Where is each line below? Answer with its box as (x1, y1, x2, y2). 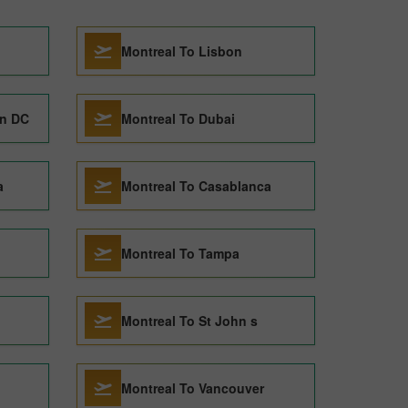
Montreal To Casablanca (120, 177, 271, 195)
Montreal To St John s (120, 311, 258, 330)
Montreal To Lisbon (120, 42, 242, 60)
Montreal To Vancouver (120, 379, 264, 397)
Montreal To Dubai (120, 109, 235, 127)
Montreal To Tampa (120, 244, 240, 262)
